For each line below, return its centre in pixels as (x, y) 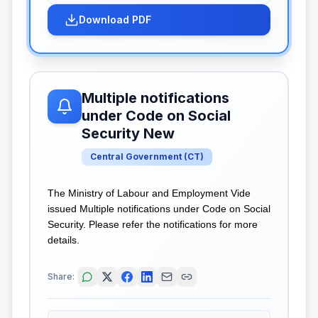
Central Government (136, 157)
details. (64, 240)
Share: (61, 276)
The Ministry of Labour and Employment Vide (149, 193)
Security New (128, 133)
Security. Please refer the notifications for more (153, 224)
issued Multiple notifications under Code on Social (159, 209)
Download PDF (115, 20)
